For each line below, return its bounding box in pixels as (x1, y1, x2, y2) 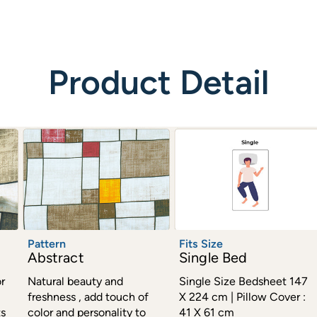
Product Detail (48, 61, 269, 103)
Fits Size (179, 237, 224, 251)
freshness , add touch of (27, 290, 149, 304)
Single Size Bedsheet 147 (179, 275, 309, 289)
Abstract (27, 249, 84, 267)
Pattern (27, 237, 67, 251)
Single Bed (179, 249, 248, 267)
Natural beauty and (27, 275, 123, 289)
